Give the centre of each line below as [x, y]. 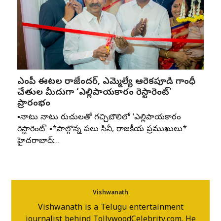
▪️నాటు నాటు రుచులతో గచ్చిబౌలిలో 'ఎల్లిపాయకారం [99, 118]
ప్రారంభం [34, 104]
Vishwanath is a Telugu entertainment [110, 208]
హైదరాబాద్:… [38, 142]
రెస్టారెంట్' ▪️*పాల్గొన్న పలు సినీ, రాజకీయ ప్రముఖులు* [102, 130]
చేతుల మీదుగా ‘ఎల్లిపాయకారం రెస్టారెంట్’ [94, 93]
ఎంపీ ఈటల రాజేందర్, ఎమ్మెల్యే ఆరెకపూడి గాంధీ [106, 82]
